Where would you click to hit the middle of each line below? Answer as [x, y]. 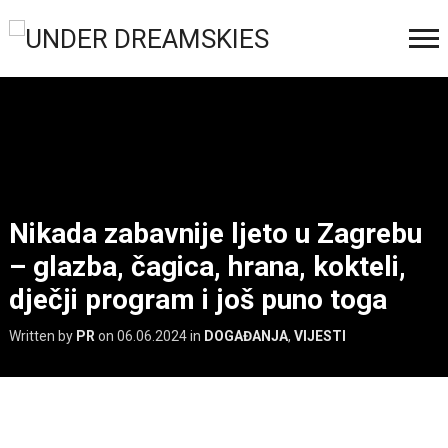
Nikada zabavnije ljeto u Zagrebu [215, 233]
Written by [42, 335]
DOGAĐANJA [245, 335]
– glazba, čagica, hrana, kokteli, [207, 266]
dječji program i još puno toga [197, 299]
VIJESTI [319, 335]
